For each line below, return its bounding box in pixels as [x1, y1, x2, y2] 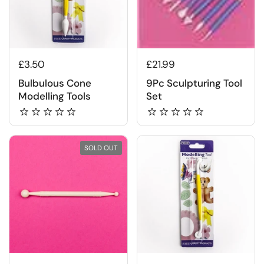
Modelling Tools [18, 90, 91, 103]
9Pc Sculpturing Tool [146, 77, 242, 90]
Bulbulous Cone [18, 77, 91, 90]
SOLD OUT [84, 143, 118, 153]
